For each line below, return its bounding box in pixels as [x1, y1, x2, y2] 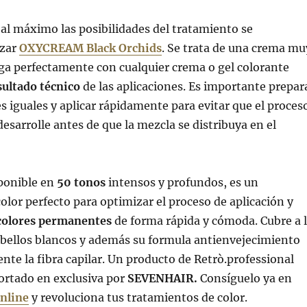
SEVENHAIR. [127, 271, 197, 286]
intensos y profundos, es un [105, 175, 258, 190]
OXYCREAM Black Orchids [19, 41, 162, 56]
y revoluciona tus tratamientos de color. [28, 291, 247, 305]
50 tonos [56, 175, 106, 190]
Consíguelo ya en [197, 271, 292, 286]
